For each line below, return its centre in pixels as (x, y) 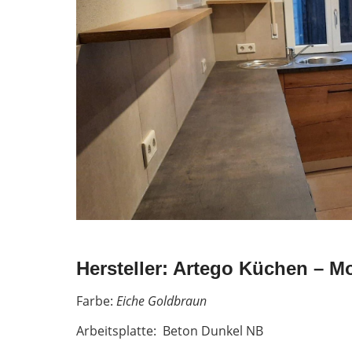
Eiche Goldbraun (161, 301)
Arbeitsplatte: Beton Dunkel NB (170, 330)
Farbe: (96, 301)
